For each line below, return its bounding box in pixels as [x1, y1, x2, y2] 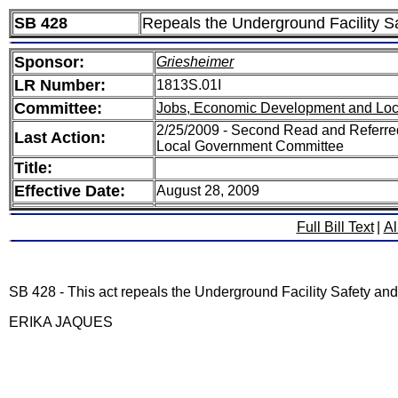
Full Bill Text [296, 219, 374, 235]
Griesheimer [156, 54, 234, 69]
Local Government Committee [156, 139, 344, 154]
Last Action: [14, 129, 106, 147]
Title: [14, 159, 52, 177]
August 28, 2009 [156, 183, 259, 198]
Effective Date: [14, 182, 125, 200]
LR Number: [14, 76, 106, 94]
